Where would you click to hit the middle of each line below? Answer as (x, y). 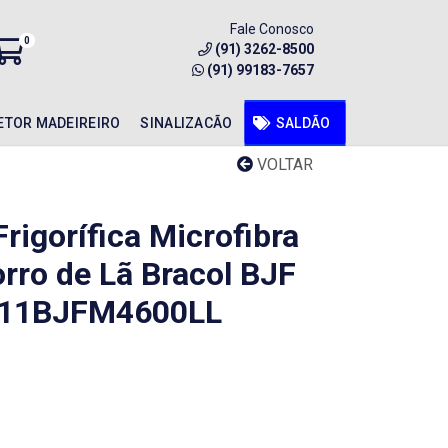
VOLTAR (283, 164)
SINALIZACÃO (186, 123)
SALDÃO (303, 123)
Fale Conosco (272, 28)
